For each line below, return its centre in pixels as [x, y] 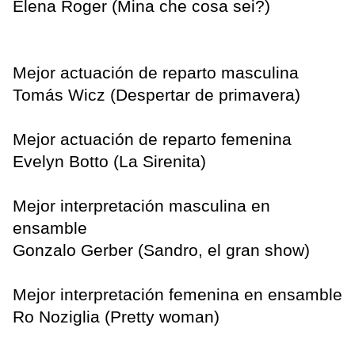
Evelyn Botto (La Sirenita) [109, 162]
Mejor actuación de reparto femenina [152, 139]
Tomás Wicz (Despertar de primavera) [157, 95]
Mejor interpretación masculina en [141, 206]
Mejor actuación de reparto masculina [156, 73]
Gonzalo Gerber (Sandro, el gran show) [161, 250]
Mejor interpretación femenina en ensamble [177, 295]
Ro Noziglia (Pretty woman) [116, 317]
